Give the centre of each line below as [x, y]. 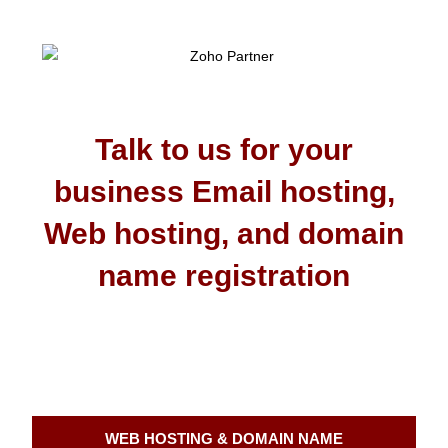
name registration [224, 275]
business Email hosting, [224, 191]
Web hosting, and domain [224, 233]
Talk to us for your [224, 149]
